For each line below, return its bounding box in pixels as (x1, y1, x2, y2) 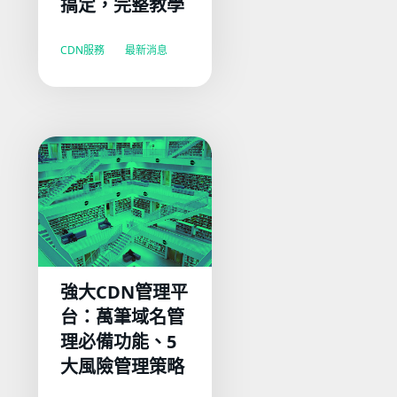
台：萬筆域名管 (60, 304, 185, 329)
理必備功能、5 (60, 329, 177, 354)
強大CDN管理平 (60, 279, 189, 304)
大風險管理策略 (60, 354, 190, 378)
